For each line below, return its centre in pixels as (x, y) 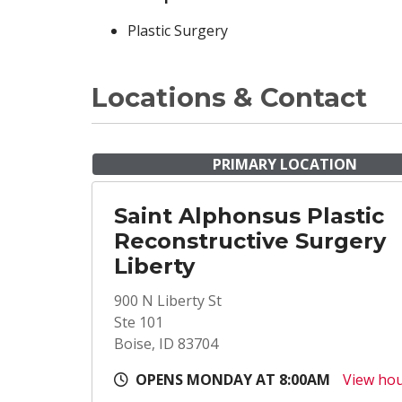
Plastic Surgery (178, 31)
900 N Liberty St (168, 301)
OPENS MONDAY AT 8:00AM (233, 380)
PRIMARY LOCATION (284, 164)
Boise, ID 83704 (166, 344)
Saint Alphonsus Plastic (249, 216)
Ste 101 (139, 322)
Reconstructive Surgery (250, 241)
